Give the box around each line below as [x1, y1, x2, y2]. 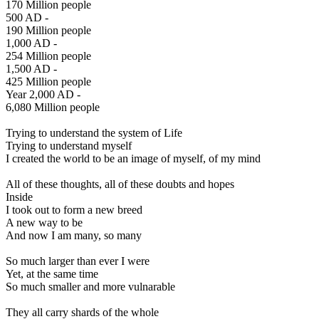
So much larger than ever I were [6, 255, 150, 268]
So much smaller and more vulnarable [6, 281, 175, 293]
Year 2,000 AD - [6, 88, 80, 101]
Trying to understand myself [6, 140, 132, 152]
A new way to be [6, 216, 83, 229]
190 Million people [6, 24, 91, 37]
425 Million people [6, 75, 91, 88]
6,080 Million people [6, 101, 100, 114]
